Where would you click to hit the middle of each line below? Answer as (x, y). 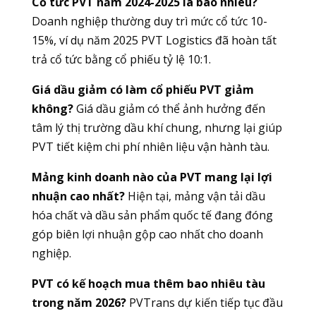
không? (52, 109)
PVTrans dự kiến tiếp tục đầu (204, 303)
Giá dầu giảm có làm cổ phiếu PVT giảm (142, 90)
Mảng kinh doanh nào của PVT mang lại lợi (152, 177)
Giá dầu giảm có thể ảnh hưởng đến (169, 109)
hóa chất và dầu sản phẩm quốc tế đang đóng (152, 215)
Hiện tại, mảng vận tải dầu (195, 196)
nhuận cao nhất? (78, 196)
